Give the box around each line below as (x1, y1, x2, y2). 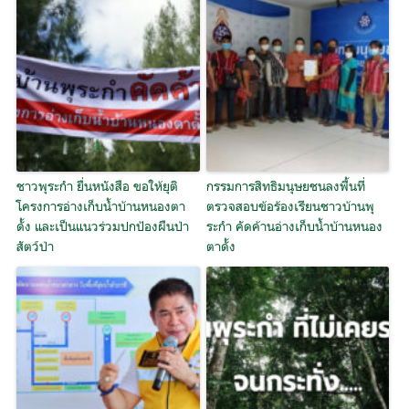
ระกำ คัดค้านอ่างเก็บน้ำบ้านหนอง (205, 217, 383, 234)
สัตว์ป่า (16, 237, 55, 254)
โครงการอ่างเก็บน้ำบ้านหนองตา (16, 197, 186, 214)
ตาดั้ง (205, 237, 236, 254)
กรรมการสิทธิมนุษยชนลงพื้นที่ (205, 177, 365, 194)
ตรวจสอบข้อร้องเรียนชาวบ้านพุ (205, 197, 374, 214)
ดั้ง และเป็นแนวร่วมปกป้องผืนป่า (16, 217, 190, 234)
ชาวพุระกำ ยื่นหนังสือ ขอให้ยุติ (16, 177, 179, 194)
